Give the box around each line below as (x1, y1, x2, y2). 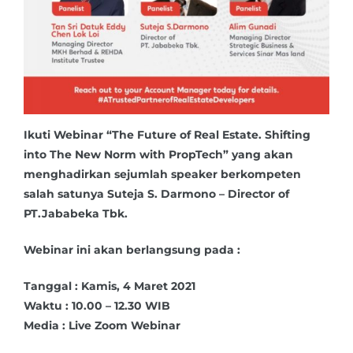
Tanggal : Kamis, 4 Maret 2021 (24, 279, 195, 294)
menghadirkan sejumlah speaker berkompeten (24, 167, 301, 182)
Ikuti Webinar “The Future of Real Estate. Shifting (24, 128, 310, 143)
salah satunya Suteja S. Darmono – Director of (24, 187, 289, 202)
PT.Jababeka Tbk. (24, 206, 128, 221)
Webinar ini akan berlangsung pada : (24, 243, 240, 258)
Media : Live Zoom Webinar (24, 318, 180, 333)
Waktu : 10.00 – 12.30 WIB (24, 299, 170, 314)
